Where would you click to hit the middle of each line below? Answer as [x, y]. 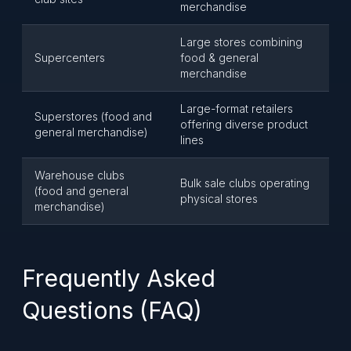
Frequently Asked [119, 278]
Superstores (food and [93, 116]
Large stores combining [241, 42]
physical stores [219, 199]
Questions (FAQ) [112, 310]
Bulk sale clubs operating [245, 183]
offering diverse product [244, 124]
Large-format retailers [237, 109]
